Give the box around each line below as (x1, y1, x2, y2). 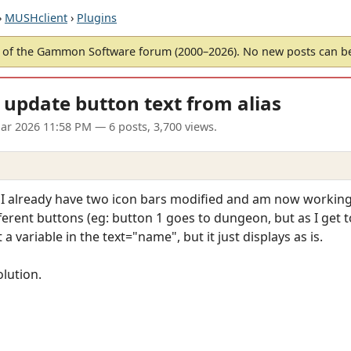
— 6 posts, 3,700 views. (92, 119, 217, 135)
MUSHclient (5, 10, 67, 25)
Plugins (77, 10, 117, 25)
